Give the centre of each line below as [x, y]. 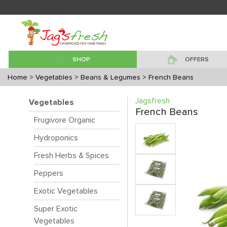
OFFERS [197, 60]
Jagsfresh [153, 101]
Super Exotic [56, 209]
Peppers [49, 173]
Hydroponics [56, 138]
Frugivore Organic [65, 120]
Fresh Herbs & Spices [71, 156]
